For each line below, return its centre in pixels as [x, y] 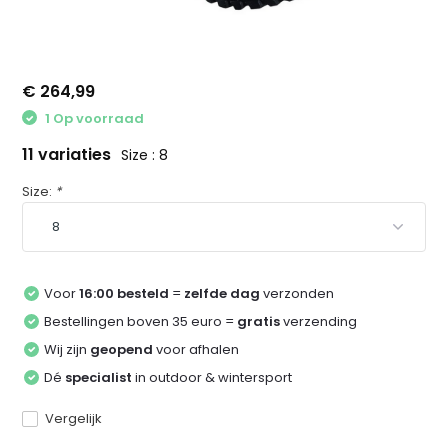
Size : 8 [145, 155]
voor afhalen [196, 350]
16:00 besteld [124, 294]
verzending [319, 322]
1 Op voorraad [93, 118]
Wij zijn [67, 350]
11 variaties [69, 155]
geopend [122, 350]
